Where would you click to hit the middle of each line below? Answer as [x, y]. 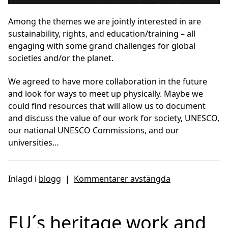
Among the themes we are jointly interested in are [105, 21]
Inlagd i [23, 178]
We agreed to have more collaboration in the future [108, 81]
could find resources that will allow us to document [107, 106]
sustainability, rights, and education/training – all [102, 33]
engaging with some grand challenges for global [102, 46]
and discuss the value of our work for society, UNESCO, [114, 118]
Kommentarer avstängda [122, 178]
